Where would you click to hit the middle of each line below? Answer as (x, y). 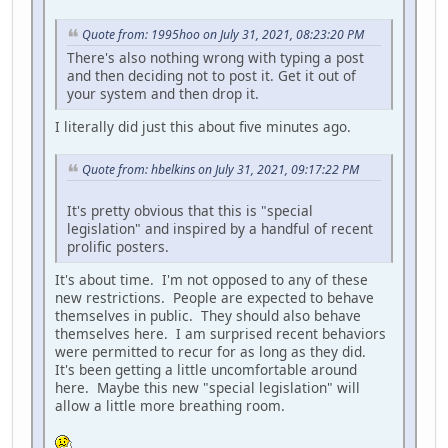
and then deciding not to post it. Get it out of (211, 75)
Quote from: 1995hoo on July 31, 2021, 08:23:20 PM (223, 35)
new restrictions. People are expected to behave (214, 297)
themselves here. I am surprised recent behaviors (220, 333)
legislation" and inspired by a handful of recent (220, 228)
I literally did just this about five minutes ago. (203, 126)
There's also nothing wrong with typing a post (215, 57)
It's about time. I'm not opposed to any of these (211, 279)
